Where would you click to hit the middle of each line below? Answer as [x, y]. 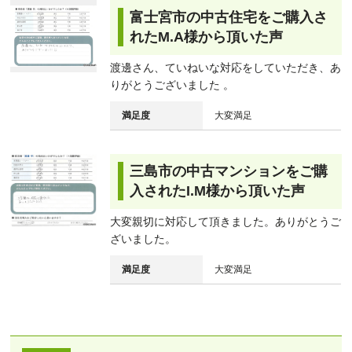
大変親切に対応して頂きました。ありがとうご [225, 221]
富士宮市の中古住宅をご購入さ [228, 17]
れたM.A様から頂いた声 [206, 37]
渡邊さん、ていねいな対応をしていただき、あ [225, 67]
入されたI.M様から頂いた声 [217, 191]
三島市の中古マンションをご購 [228, 171]
